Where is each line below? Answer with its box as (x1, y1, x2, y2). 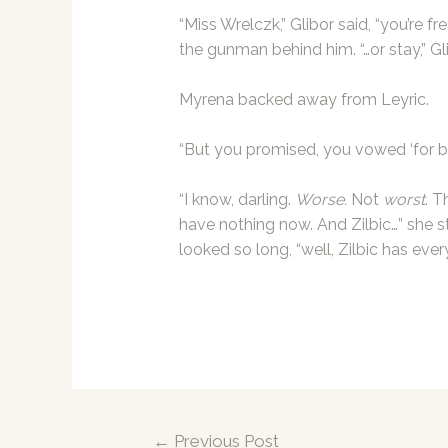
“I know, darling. (178, 190, 295, 210)
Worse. (294, 190, 347, 210)
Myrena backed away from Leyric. (178, 90, 429, 110)
